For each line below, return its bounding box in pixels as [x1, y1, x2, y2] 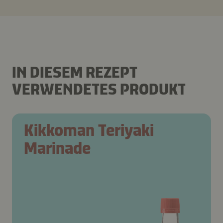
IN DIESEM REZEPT [12, 63, 137, 82]
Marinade [24, 138, 91, 159]
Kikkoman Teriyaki [24, 120, 154, 141]
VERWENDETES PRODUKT [12, 80, 186, 99]
